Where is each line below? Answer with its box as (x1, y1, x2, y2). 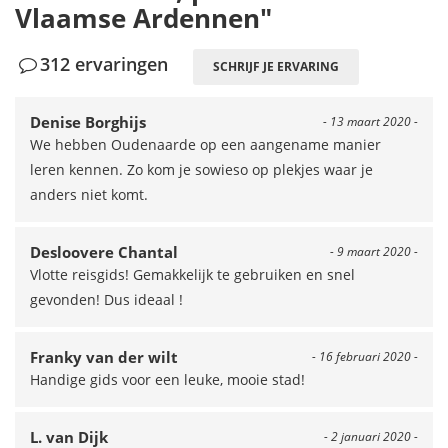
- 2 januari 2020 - (324, 428, 418, 445)
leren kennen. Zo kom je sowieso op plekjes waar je (30, 160, 373, 179)
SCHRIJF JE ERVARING (213, 58, 340, 75)
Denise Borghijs (30, 112, 146, 132)
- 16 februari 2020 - (312, 348, 418, 365)
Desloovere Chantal (30, 242, 178, 262)
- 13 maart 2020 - (323, 113, 418, 130)
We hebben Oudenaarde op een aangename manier (30, 135, 381, 154)
